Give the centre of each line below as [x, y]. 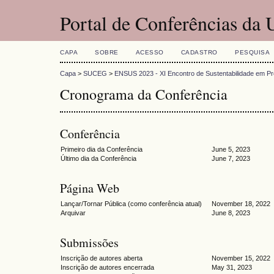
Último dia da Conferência [98, 158]
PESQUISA [253, 52]
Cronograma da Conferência [144, 94]
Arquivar [73, 213]
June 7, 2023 [231, 158]
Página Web [90, 188]
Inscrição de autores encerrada [107, 268]
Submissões [89, 243]
